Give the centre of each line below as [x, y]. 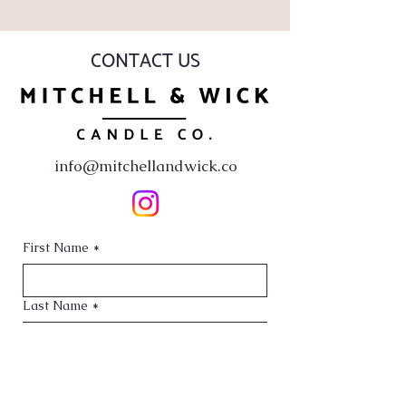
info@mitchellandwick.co [146, 165]
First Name [56, 247]
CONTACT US [145, 61]
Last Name [55, 305]
